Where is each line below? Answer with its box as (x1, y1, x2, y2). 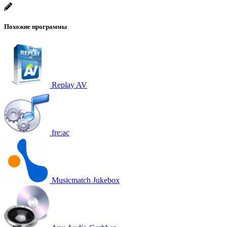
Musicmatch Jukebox (52, 175, 120, 184)
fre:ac (52, 128, 69, 137)
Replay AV (52, 80, 87, 89)
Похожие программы (4, 22, 67, 30)
